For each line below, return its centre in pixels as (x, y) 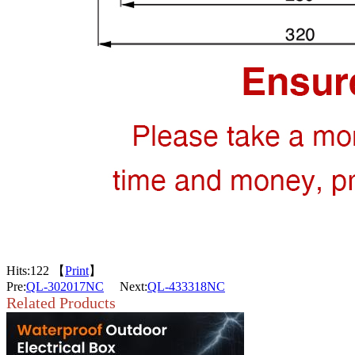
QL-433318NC (186, 286)
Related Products (61, 303)
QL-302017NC (65, 286)
